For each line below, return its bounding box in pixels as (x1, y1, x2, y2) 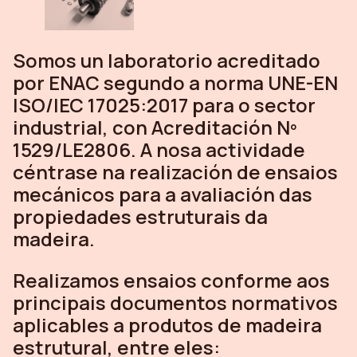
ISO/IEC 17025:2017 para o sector (13, 91, 316, 118)
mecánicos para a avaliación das (13, 180, 312, 207)
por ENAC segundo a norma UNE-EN (13, 69, 338, 96)
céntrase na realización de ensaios (13, 158, 338, 185)
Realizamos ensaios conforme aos (13, 266, 330, 293)
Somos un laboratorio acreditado (13, 46, 320, 73)
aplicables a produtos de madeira (13, 311, 322, 338)
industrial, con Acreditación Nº (13, 113, 297, 140)
